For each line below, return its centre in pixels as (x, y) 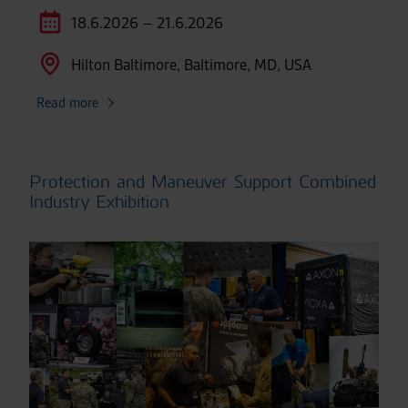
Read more (67, 102)
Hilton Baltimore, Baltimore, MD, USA (191, 65)
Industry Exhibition (99, 201)
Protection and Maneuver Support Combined (203, 181)
